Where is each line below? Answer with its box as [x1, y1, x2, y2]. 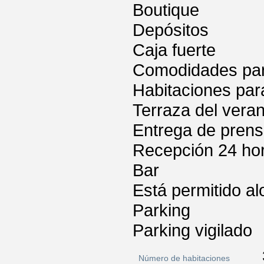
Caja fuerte [133, 41, 216, 60]
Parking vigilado [133, 221, 252, 240]
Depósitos [133, 21, 209, 39]
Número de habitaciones [138, 253, 230, 263]
